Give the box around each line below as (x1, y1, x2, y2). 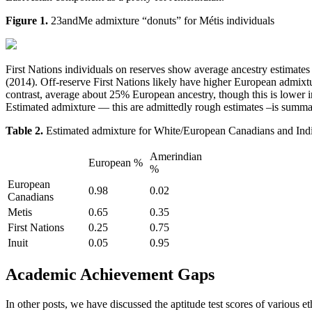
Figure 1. (6, 15, 48, 27)
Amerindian (150, 150, 202, 163)
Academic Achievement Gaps (6, 265, 214, 284)
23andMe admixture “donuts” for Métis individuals (48, 15, 274, 27)
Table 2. (6, 125, 46, 137)
